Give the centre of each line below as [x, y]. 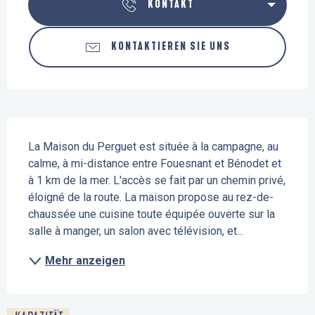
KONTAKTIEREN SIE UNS [171, 47]
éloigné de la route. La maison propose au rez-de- [151, 197]
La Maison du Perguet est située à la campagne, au [153, 147]
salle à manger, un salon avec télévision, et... [136, 231]
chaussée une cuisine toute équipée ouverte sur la [152, 214]
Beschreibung [47, 127]
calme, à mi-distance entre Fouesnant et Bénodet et [155, 163]
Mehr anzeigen [85, 261]
